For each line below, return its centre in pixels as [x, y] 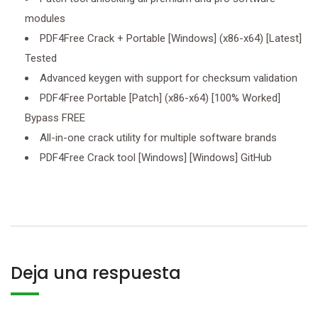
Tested [41, 58]
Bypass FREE [55, 118]
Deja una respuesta [96, 273]
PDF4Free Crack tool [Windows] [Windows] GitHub [156, 158]
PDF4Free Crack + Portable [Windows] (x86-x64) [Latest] [171, 38]
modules [45, 18]
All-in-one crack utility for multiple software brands [158, 138]
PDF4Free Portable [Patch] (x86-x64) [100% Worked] [160, 98]
